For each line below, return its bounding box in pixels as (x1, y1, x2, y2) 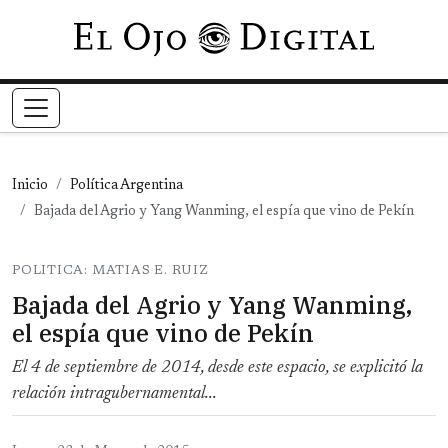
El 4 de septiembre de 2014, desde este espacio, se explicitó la (12, 359, 423, 378)
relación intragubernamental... (12, 385, 217, 404)
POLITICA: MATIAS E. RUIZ (12, 264, 209, 278)
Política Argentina (70, 179, 183, 194)
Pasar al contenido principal (222, 26, 409, 42)
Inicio (12, 179, 48, 194)
